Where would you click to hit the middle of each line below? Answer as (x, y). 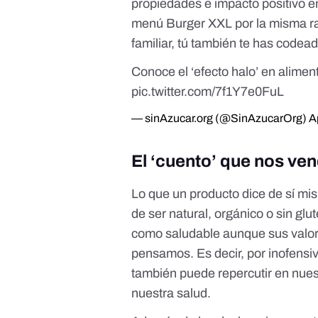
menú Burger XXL (182, 24)
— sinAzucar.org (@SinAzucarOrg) (220, 119)
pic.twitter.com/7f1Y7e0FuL (208, 92)
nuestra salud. (173, 294)
